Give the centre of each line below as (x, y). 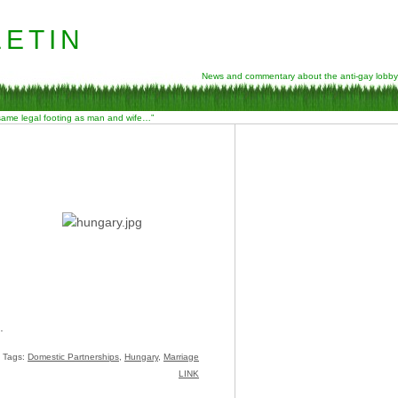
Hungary (141, 357)
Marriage (181, 357)
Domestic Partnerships (73, 357)
